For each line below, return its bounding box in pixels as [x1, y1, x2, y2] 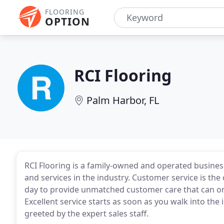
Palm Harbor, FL [86, 93, 159, 107]
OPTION [45, 14, 90, 28]
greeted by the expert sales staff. [24, 208, 148, 219]
